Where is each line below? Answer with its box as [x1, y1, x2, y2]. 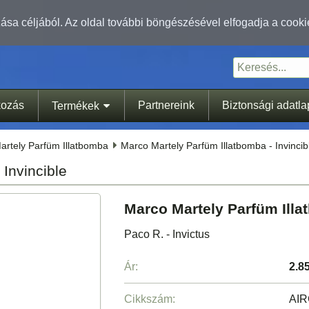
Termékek [51, 99, 99, 112]
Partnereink [137, 99, 195, 111]
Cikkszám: [123, 293, 175, 306]
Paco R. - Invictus [123, 228, 210, 241]
